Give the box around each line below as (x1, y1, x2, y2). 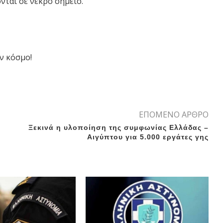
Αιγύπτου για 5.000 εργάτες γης (87, 132, 209, 141)
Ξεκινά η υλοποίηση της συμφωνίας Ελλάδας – (28, 123, 209, 131)
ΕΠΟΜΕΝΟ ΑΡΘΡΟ (138, 109, 209, 120)
